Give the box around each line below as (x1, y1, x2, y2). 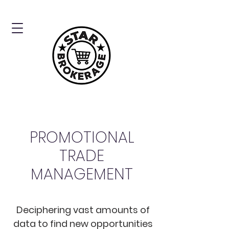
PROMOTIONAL (29, 127, 134, 148)
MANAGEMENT (31, 164, 133, 185)
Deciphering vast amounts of (16, 203, 150, 216)
